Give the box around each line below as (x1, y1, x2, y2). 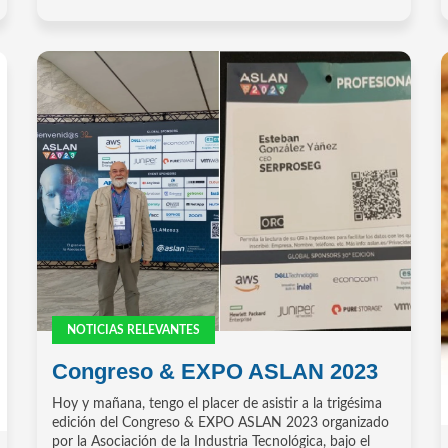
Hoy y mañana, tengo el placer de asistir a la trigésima (52, 397, 383, 412)
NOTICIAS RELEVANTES (67, 324, 201, 337)
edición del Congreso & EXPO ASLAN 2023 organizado (52, 416, 390, 431)
